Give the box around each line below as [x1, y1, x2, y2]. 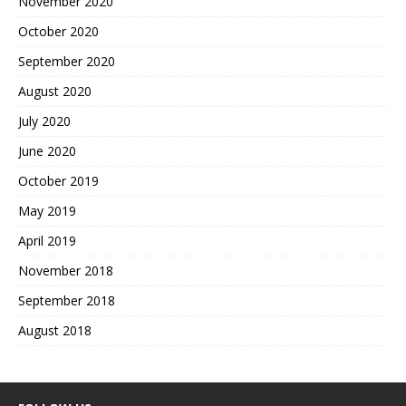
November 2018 [18, 262, 113, 280]
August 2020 [18, 82, 92, 101]
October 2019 [18, 172, 99, 190]
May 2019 [18, 202, 76, 220]
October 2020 [18, 23, 99, 41]
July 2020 [18, 112, 71, 130]
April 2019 [18, 232, 76, 250]
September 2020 [18, 53, 115, 71]
